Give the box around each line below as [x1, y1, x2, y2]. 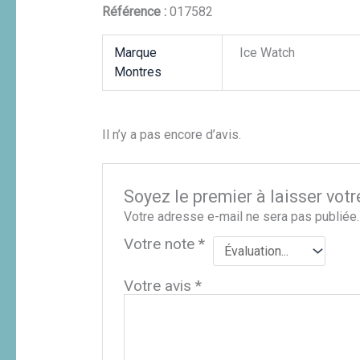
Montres [114, 64, 162, 80]
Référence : [101, 4, 170, 20]
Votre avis [124, 276, 196, 295]
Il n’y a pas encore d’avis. [101, 127, 241, 143]
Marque [114, 45, 157, 61]
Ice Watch [239, 45, 296, 61]
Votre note [124, 234, 199, 253]
